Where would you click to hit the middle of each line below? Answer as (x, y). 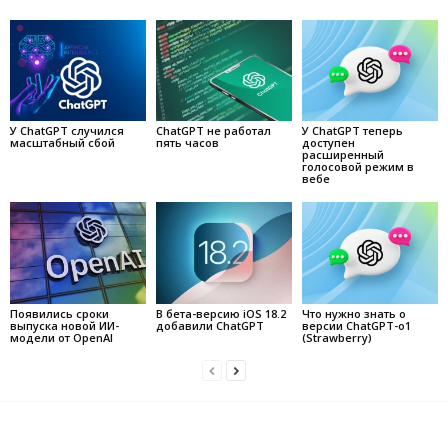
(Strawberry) (336, 338)
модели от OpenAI (61, 338)
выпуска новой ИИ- (64, 326)
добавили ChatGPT (209, 326)
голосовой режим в (357, 167)
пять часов (187, 143)
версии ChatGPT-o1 (356, 326)
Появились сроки (59, 314)
